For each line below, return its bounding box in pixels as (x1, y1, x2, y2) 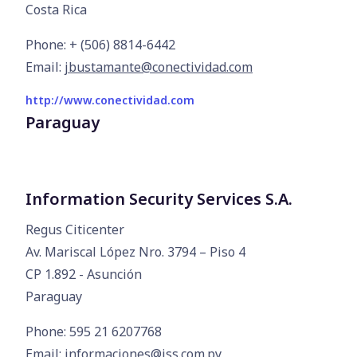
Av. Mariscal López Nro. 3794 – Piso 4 (25, 243, 245, 261)
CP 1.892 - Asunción (25, 265, 142, 283)
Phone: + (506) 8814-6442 (25, 36, 175, 53)
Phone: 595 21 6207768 (25, 323, 162, 340)
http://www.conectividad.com (25, 92, 194, 108)
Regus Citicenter (25, 221, 124, 238)
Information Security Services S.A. (25, 188, 292, 210)
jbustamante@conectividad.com (65, 58, 253, 76)
